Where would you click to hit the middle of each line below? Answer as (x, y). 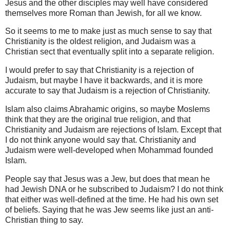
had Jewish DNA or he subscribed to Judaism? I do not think (114, 189)
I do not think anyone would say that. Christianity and (101, 140)
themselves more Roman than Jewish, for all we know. (103, 13)
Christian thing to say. (44, 220)
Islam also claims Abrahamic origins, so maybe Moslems (108, 109)
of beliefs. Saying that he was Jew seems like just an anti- (109, 209)
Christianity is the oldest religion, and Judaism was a (100, 42)
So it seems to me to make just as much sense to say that (108, 31)
